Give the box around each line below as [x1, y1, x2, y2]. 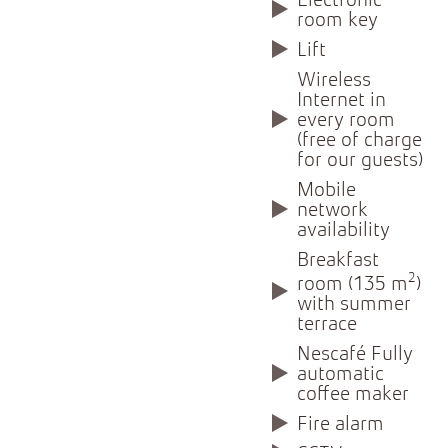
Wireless [297, 71, 372, 92]
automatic [297, 364, 385, 385]
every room [297, 111, 396, 132]
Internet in [297, 91, 387, 112]
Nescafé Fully [297, 344, 414, 365]
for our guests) [297, 151, 424, 172]
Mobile [297, 181, 357, 202]
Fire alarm [297, 414, 385, 435]
